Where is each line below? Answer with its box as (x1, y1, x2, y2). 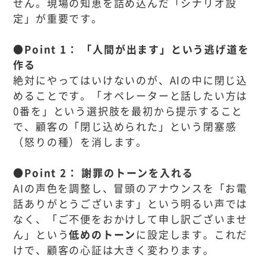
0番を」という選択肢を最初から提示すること (13, 103, 243, 118)
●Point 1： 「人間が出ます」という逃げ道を (13, 41, 249, 56)
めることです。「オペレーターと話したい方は (13, 87, 248, 103)
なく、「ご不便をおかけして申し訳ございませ (13, 211, 248, 226)
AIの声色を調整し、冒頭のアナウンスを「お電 (13, 180, 248, 195)
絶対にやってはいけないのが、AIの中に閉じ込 (13, 72, 248, 87)
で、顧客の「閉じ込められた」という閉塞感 (13, 118, 237, 134)
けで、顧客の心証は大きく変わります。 (13, 242, 214, 257)
